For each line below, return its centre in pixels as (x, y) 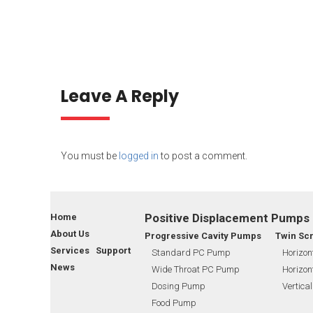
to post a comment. (203, 156)
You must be (90, 156)
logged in (139, 156)
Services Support (90, 250)
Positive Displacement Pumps (227, 218)
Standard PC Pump (191, 253)
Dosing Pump (179, 286)
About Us (70, 234)
